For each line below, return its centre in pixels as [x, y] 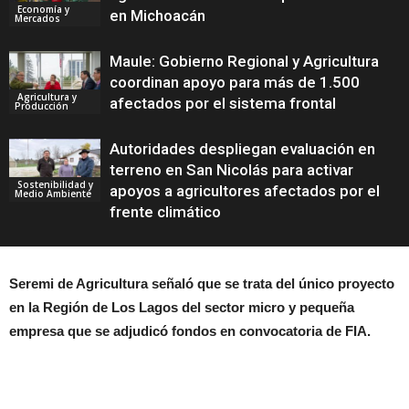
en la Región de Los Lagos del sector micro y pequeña [182, 307]
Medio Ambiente [53, 193]
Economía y [42, 9]
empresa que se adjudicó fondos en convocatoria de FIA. [190, 331]
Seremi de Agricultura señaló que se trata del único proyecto [202, 283]
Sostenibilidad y [54, 184]
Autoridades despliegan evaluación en [242, 149]
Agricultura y [46, 96]
